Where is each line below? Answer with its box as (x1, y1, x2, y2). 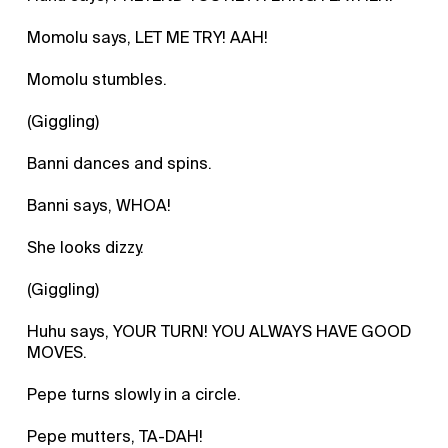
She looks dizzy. (27, 236, 145, 258)
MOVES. (27, 341, 88, 363)
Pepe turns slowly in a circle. (27, 383, 242, 405)
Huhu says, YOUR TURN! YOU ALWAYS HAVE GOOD (27, 320, 412, 342)
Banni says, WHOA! (27, 194, 172, 216)
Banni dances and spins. (27, 152, 213, 174)
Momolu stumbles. (27, 68, 168, 90)
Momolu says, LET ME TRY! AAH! (27, 26, 269, 48)
